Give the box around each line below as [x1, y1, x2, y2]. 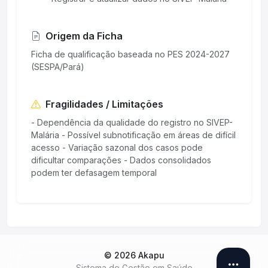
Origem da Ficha [45, 29, 123, 42]
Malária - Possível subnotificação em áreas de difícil [31, 129, 236, 140]
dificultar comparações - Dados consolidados [31, 154, 211, 165]
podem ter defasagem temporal [31, 167, 157, 178]
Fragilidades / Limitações [45, 98, 163, 110]
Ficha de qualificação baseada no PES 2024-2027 [31, 48, 230, 59]
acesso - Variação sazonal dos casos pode [31, 142, 203, 153]
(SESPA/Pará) [31, 61, 84, 72]
